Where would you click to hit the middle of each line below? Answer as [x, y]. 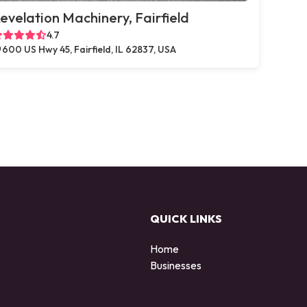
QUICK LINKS [186, 218]
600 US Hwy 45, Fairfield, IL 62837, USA [89, 49]
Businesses [176, 265]
